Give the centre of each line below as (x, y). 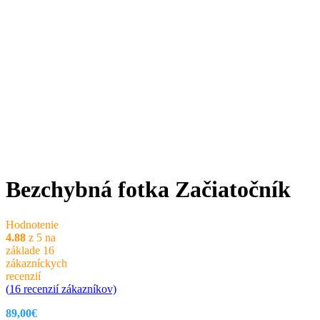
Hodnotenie (32, 224)
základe (24, 250)
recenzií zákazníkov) (69, 289)
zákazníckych (36, 263)
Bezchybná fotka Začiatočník (148, 190)
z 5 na (41, 237)
